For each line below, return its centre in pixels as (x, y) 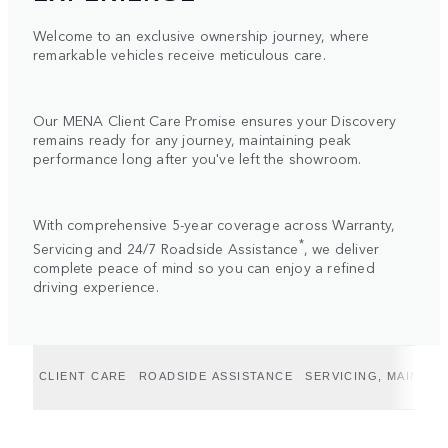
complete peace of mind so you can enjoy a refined (204, 266)
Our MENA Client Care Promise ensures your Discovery (215, 120)
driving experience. (96, 285)
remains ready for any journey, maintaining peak (192, 139)
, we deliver (341, 247)
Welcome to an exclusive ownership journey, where (201, 35)
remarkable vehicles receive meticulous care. (179, 54)
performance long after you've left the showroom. (197, 158)
